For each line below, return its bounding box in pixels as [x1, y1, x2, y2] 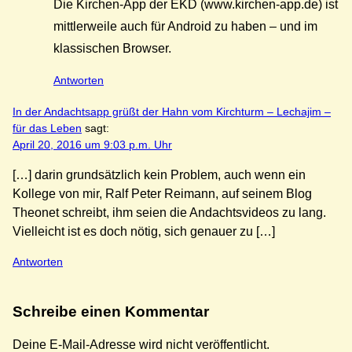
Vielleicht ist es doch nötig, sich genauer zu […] [13, 225, 275, 239]
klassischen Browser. [53, 41, 171, 55]
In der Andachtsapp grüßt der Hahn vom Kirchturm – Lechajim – [13, 105, 331, 119]
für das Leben [13, 122, 82, 135]
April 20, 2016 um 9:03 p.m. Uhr [13, 138, 172, 152]
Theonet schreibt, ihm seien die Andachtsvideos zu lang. [13, 206, 326, 220]
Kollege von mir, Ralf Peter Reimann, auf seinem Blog [13, 187, 312, 201]
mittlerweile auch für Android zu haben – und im [53, 19, 317, 33]
